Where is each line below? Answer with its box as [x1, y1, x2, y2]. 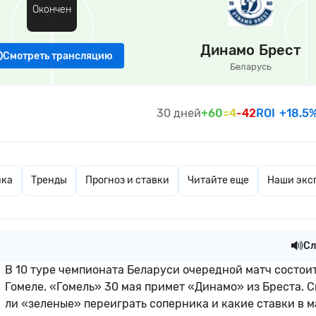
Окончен [32, 4, 72, 16]
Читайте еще [188, 174, 249, 186]
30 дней [157, 107, 201, 120]
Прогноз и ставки [85, 174, 169, 186]
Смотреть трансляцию [3, 50, 113, 62]
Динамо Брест [200, 42, 301, 59]
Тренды [31, 174, 67, 186]
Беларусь [229, 61, 272, 72]
